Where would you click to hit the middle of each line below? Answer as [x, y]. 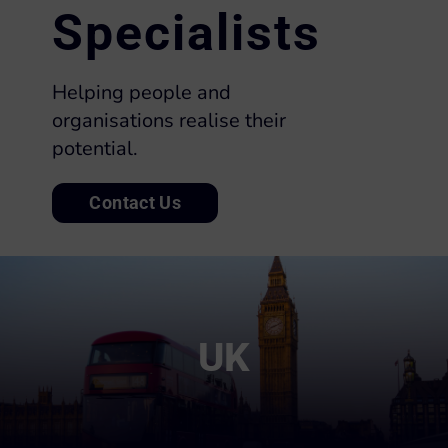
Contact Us [135, 202]
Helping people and [142, 92]
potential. [95, 148]
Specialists [187, 33]
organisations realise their [169, 120]
